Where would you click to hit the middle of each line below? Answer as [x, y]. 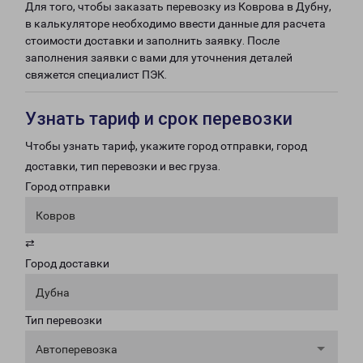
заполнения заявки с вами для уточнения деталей [159, 58]
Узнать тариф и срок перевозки [159, 119]
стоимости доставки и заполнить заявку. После [152, 41]
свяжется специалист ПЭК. [96, 75]
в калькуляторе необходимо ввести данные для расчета [175, 23]
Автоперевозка [77, 349]
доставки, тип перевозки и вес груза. [123, 166]
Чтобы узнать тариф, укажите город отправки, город [166, 146]
